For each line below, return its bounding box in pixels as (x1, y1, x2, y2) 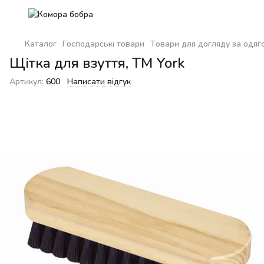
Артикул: (9, 76, 44, 86)
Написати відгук (67, 76, 131, 86)
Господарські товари (62, 38, 144, 48)
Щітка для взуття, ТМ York (9, 54, 184, 71)
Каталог (25, 38, 57, 48)
